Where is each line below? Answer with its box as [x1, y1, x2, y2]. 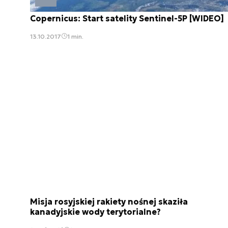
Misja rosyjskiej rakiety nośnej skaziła [30, 196, 188, 207]
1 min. [67, 32, 83, 40]
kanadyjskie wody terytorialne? [30, 207, 161, 217]
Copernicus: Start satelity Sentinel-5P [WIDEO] [30, 13, 224, 23]
